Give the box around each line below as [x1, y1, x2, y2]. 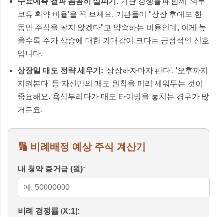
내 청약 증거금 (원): [18, 164, 85, 173]
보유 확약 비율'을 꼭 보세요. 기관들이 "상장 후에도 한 [17, 10, 202, 18]
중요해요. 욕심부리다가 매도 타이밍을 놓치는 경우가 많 [17, 92, 209, 101]
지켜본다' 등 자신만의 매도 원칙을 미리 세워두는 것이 [17, 79, 203, 88]
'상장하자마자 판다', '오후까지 [103, 66, 208, 75]
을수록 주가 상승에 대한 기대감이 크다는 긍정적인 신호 [17, 36, 209, 45]
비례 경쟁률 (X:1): [18, 206, 80, 215]
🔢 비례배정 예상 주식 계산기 [18, 141, 146, 152]
